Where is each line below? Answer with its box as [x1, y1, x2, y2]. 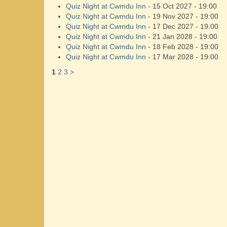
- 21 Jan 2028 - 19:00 [146, 32, 217, 41]
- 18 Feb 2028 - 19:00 [146, 43, 218, 51]
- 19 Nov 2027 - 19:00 [146, 12, 218, 20]
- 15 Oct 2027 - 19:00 [146, 2, 217, 10]
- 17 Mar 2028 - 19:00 [146, 53, 218, 61]
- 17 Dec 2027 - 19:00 [146, 22, 218, 30]
